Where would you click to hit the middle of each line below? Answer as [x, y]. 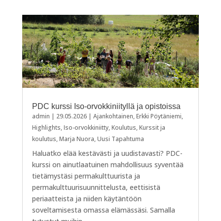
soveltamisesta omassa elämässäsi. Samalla [103, 210]
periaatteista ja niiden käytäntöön [87, 198]
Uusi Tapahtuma [120, 139]
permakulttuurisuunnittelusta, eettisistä [96, 187]
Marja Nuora [76, 139]
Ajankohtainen [113, 116]
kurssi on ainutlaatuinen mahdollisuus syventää [108, 164]
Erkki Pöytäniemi [159, 116]
